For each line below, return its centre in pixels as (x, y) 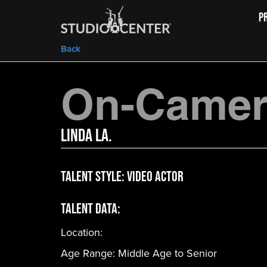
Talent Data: (91, 208)
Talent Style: (94, 176)
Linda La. (86, 135)
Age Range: (89, 253)
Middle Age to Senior (167, 253)
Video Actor (155, 176)
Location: (82, 232)
